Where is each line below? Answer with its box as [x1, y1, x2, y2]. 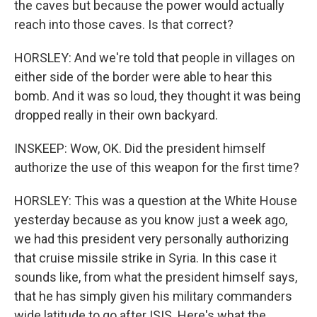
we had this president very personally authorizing [14, 231, 289, 246]
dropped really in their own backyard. [14, 108, 218, 122]
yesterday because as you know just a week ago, [14, 212, 287, 227]
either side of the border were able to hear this [14, 69, 272, 84]
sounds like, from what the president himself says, [14, 270, 297, 284]
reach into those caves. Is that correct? [14, 17, 234, 32]
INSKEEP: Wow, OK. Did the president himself [14, 141, 266, 156]
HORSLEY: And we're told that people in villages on [14, 50, 295, 65]
